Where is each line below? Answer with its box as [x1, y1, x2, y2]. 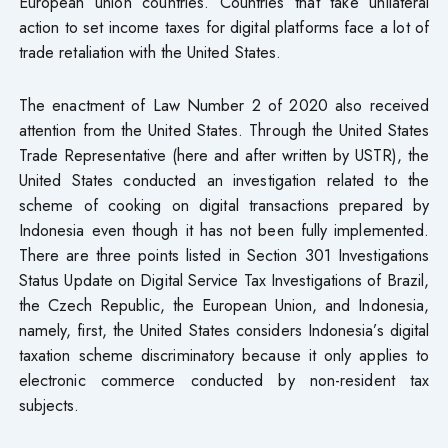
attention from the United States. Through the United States [18, 117, 430, 142]
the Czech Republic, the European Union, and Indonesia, [18, 292, 430, 317]
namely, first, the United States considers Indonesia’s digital [18, 317, 430, 342]
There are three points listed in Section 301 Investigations [18, 242, 430, 267]
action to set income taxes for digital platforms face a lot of [18, 14, 430, 39]
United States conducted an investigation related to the [18, 167, 430, 192]
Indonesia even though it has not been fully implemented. [18, 217, 430, 242]
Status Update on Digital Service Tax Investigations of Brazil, [18, 267, 430, 292]
